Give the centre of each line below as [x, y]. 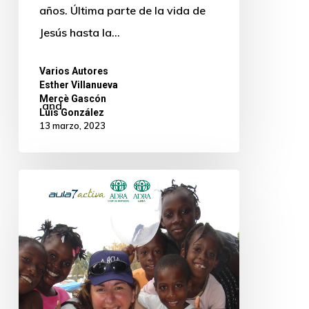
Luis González [71, 113]
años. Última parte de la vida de [122, 11]
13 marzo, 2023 [72, 126]
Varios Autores [73, 71]
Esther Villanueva [78, 85]
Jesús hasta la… [79, 33]
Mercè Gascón [72, 99]
